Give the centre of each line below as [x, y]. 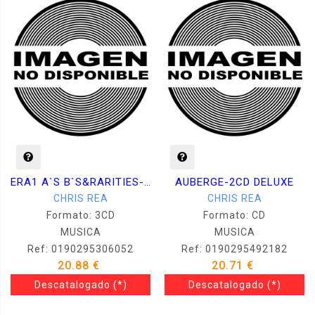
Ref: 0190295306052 [81, 249]
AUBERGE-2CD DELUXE [234, 182]
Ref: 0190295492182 [234, 249]
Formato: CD [234, 215]
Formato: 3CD [81, 215]
